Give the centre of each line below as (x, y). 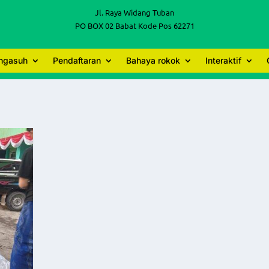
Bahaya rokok (153, 60)
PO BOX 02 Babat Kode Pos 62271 (134, 26)
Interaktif (224, 60)
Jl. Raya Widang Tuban (135, 12)
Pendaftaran (77, 60)
